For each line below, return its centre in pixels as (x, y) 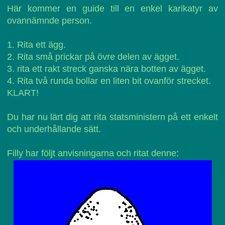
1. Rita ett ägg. (36, 45)
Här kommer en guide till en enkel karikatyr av (113, 9)
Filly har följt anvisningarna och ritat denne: (93, 153)
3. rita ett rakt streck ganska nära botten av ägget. (106, 69)
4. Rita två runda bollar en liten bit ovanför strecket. (109, 81)
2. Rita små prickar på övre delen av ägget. (93, 57)
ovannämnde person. (49, 21)
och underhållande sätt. (54, 129)
